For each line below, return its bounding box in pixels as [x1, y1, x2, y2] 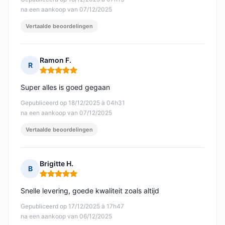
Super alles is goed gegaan [21, 83, 110, 92]
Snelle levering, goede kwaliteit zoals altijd [21, 186, 159, 195]
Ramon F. [40, 56, 71, 65]
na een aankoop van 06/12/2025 [21, 212, 112, 220]
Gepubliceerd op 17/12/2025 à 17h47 [21, 202, 124, 210]
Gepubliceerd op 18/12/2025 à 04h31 [21, 99, 125, 107]
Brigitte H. [40, 159, 73, 168]
